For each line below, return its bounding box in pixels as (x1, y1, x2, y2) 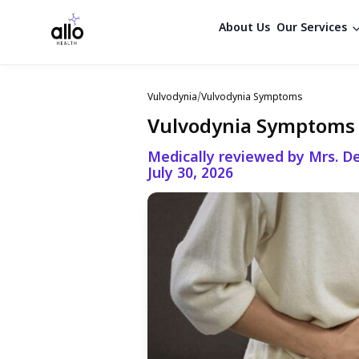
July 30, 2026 (147, 165, 233, 184)
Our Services (276, 21, 347, 36)
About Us (218, 21, 270, 36)
